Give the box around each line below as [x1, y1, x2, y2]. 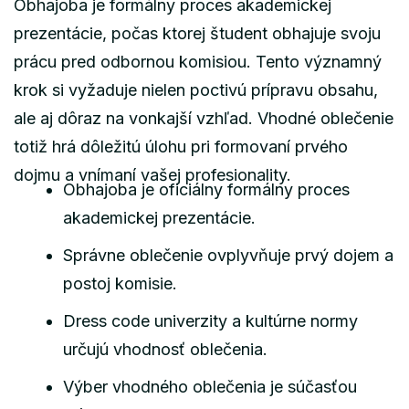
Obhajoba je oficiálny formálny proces [63, 179, 350, 199]
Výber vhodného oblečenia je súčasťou [63, 376, 357, 396]
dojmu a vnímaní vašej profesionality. [14, 164, 291, 184]
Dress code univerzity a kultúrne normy [63, 310, 358, 330]
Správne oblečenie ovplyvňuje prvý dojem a [63, 245, 393, 265]
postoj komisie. [63, 273, 177, 293]
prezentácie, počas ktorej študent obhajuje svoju [14, 23, 381, 43]
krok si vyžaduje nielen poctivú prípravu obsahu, [14, 79, 378, 100]
